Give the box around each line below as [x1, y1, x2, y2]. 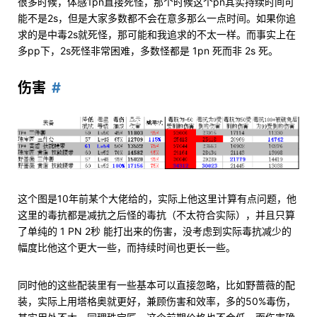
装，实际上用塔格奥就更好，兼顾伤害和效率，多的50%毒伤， [18, 295, 296, 308]
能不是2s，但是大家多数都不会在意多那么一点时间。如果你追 [18, 12, 296, 24]
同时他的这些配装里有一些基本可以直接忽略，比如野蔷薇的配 [18, 279, 295, 292]
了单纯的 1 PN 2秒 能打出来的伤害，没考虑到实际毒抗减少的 [18, 225, 292, 238]
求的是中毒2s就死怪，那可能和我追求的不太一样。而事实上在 [18, 28, 296, 40]
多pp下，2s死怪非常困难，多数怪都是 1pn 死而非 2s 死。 [18, 45, 278, 57]
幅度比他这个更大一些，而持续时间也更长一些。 [18, 241, 236, 254]
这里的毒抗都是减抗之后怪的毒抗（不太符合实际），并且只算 [18, 209, 295, 221]
